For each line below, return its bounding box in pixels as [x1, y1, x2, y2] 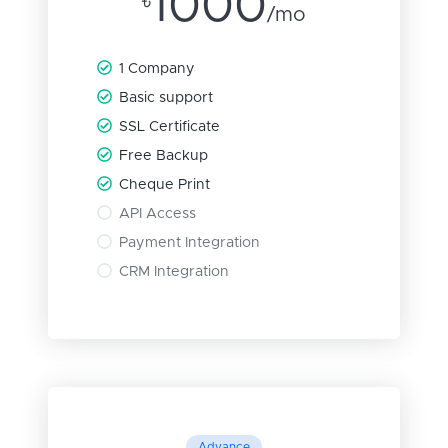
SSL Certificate [119, 120, 221, 135]
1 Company [119, 62, 196, 77]
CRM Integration [119, 265, 230, 280]
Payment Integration [119, 236, 261, 251]
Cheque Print [119, 178, 211, 193]
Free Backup [119, 149, 209, 164]
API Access [119, 207, 197, 222]
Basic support [119, 91, 214, 106]
